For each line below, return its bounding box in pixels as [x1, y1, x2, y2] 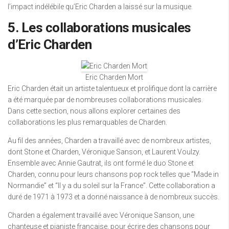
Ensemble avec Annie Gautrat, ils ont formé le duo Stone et [8, 159, 194, 167]
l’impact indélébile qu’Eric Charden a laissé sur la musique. [8, 3, 193, 11]
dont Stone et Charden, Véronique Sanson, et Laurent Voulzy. [8, 148, 200, 156]
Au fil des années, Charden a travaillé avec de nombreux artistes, [8, 136, 211, 145]
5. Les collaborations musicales [8, 20, 191, 35]
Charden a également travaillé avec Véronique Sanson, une [8, 211, 194, 219]
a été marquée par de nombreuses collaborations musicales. [8, 96, 203, 104]
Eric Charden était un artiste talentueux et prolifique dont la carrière [8, 84, 217, 93]
